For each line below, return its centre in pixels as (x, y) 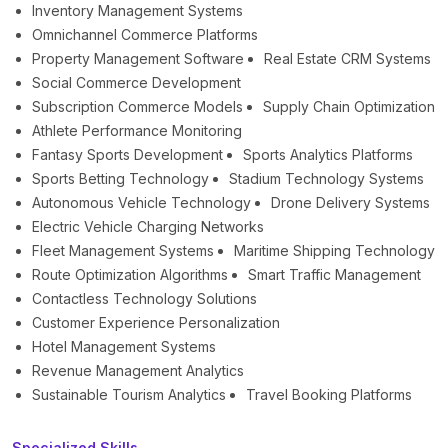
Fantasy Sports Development (127, 155)
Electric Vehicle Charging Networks (148, 227)
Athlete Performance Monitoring (137, 131)
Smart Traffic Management (334, 275)
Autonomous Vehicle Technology (141, 203)
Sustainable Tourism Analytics (129, 395)
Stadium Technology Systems (326, 179)
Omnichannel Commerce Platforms (145, 35)
